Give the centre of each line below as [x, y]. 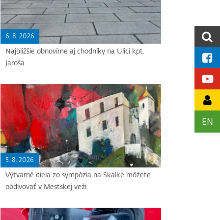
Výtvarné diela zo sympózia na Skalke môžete [78, 175]
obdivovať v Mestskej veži [46, 187]
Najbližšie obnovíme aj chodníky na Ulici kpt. [75, 51]
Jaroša [15, 63]
